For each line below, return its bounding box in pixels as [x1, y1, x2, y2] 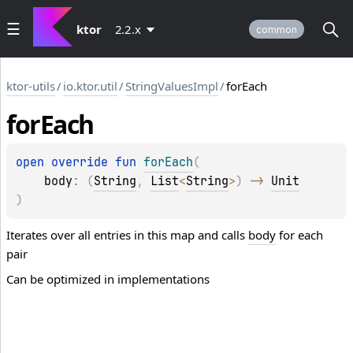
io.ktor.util [63, 78, 117, 94]
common [256, 24, 297, 35]
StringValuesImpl [125, 78, 218, 94]
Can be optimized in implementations [6, 271, 210, 288]
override [51, 154, 115, 171]
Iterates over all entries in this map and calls [6, 227, 248, 243]
